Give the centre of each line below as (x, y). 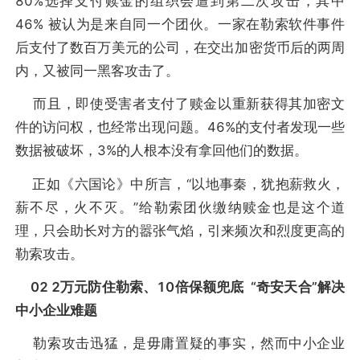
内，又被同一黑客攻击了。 (97, 70)
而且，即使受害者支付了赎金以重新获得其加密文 (180, 104)
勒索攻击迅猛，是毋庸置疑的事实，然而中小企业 (180, 344)
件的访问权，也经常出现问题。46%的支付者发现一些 (180, 127)
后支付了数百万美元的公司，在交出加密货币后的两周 (180, 47)
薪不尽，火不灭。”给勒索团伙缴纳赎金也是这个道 (180, 207)
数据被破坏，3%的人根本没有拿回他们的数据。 (161, 151)
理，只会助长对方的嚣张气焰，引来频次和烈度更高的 (180, 230)
